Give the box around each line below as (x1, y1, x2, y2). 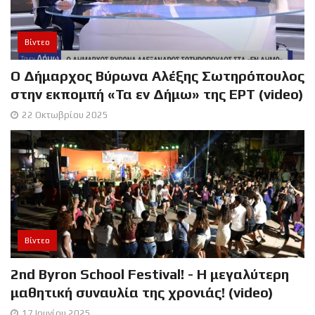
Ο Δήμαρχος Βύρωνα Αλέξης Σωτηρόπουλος (11, 67, 304, 84)
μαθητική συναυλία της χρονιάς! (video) (11, 283, 274, 300)
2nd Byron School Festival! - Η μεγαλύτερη (11, 265, 289, 282)
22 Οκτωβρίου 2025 (22, 109, 108, 120)
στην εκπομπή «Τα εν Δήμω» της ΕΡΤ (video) (11, 85, 304, 102)
